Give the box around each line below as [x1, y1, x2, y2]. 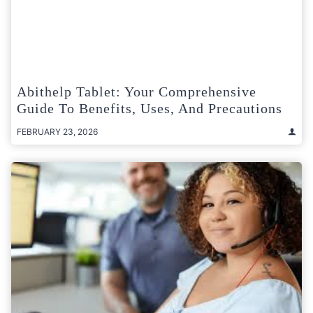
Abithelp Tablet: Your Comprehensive [17, 83, 256, 99]
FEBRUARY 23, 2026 [17, 126, 98, 137]
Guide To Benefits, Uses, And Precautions [17, 100, 282, 116]
